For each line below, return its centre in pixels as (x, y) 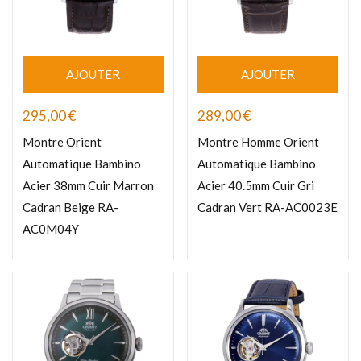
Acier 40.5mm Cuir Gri (256, 186)
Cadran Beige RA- (71, 207)
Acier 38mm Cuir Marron (88, 186)
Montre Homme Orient (258, 142)
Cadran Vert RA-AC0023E (268, 207)
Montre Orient (62, 142)
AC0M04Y (51, 229)
